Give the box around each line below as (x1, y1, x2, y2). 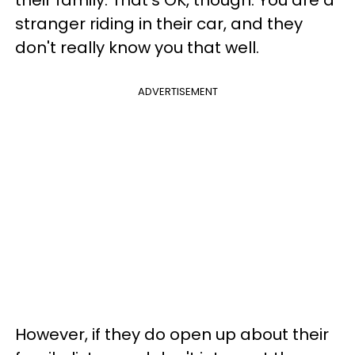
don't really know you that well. (15, 36, 263, 59)
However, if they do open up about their (15, 323, 329, 345)
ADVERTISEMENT (137, 84, 218, 99)
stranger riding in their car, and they (15, 13, 303, 35)
